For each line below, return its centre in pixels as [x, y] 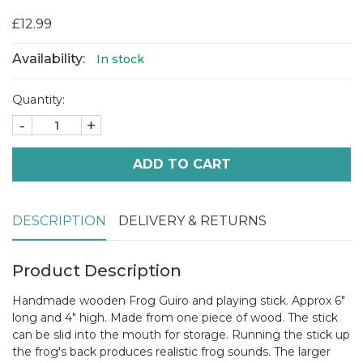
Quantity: [38, 100]
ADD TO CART [181, 164]
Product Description [97, 271]
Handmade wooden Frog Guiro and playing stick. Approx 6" [179, 301]
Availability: [49, 59]
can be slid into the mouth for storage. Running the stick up [181, 335]
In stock [120, 60]
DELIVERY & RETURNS [192, 221]
